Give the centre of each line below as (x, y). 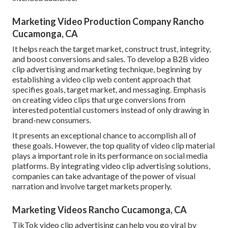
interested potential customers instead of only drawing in (111, 109)
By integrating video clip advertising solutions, (129, 165)
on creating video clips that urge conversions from (99, 99)
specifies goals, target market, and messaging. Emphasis (109, 89)
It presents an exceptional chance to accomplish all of (104, 135)
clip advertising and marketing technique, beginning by (107, 69)
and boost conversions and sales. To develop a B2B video (111, 59)
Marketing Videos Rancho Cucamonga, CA (99, 209)
